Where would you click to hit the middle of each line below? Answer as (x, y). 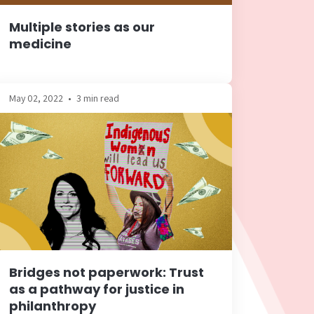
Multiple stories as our (82, 27)
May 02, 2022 (36, 98)
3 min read (98, 98)
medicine (40, 43)
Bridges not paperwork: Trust (107, 273)
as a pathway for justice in (97, 289)
